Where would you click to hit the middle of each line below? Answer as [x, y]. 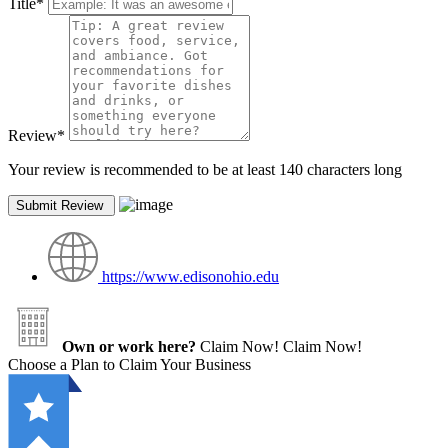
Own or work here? [129, 346]
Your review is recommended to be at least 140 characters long [205, 169]
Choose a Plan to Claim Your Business [129, 364]
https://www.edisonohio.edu [190, 276]
